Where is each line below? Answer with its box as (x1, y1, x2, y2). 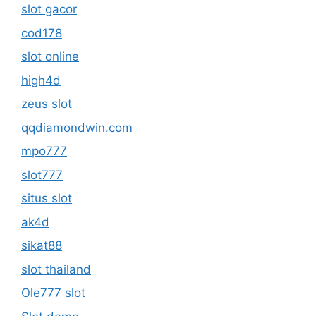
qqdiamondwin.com (21, 120, 133, 135)
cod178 (21, 25, 62, 40)
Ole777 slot (21, 286, 85, 300)
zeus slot (21, 97, 72, 111)
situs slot (21, 191, 72, 205)
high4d (21, 73, 61, 87)
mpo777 (21, 144, 67, 158)
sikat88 (21, 238, 62, 253)
